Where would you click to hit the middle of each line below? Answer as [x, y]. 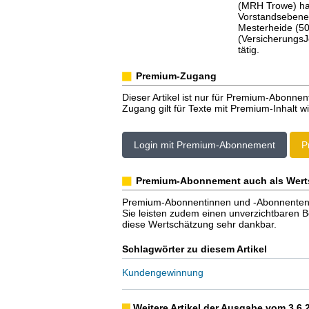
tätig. [249, 50]
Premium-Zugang [176, 76]
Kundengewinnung [162, 272]
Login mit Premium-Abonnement [204, 145]
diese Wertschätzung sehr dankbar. [199, 224]
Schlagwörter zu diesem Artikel [194, 249]
